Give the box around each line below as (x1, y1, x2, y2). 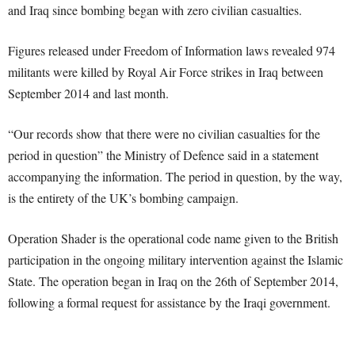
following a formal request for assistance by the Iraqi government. (8, 294, 330, 311)
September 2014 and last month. (8, 85, 169, 101)
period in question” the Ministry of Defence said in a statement (8, 147, 319, 163)
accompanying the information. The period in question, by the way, (8, 168, 342, 185)
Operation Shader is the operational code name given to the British (8, 230, 338, 246)
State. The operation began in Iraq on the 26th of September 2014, (8, 273, 338, 289)
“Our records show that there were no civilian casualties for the (8, 125, 320, 142)
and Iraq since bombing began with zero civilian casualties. (8, 2, 302, 18)
